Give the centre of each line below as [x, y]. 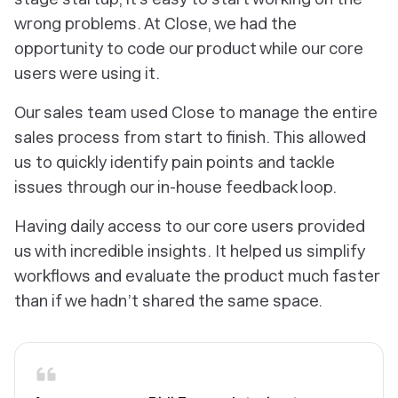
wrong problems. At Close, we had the [155, 24]
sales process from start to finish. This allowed [190, 137]
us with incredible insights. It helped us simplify [190, 251]
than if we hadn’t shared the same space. [168, 301]
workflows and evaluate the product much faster [197, 276]
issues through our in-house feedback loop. [175, 187]
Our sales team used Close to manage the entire [196, 112]
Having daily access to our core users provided [190, 226]
